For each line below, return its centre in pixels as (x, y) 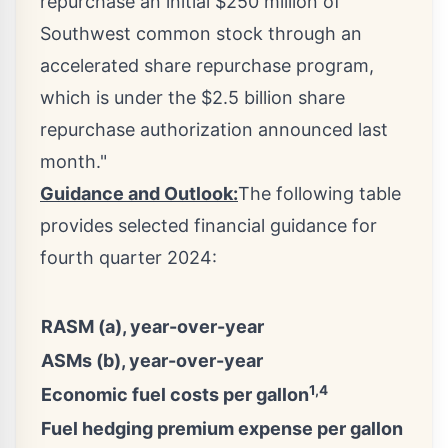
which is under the (120, 98)
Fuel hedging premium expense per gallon (222, 429)
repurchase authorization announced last (214, 130)
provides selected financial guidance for (208, 226)
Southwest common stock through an (201, 34)
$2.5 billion (247, 98)
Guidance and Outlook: (139, 194)
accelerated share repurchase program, (207, 66)
